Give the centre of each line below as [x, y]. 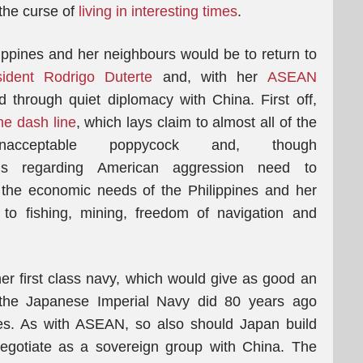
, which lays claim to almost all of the [196, 122]
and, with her [210, 77]
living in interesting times [158, 11]
